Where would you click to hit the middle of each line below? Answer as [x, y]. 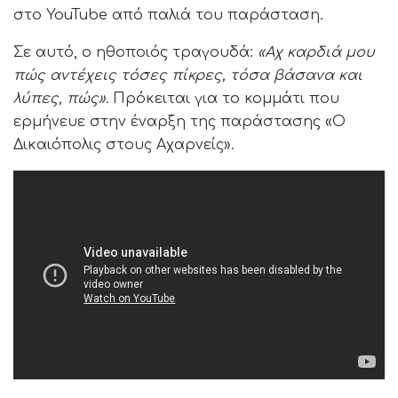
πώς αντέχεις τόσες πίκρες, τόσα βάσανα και [188, 76]
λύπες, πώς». [63, 99]
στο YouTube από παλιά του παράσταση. [168, 16]
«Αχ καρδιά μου [316, 53]
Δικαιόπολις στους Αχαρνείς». [124, 145]
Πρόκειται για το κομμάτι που [226, 99]
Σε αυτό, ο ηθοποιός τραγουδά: [135, 53]
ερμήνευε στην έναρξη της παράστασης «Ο [179, 122]
